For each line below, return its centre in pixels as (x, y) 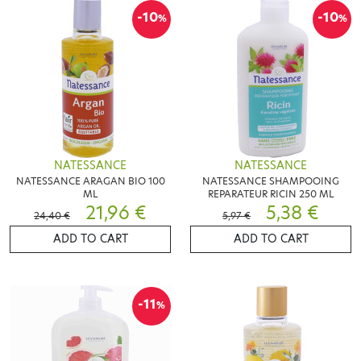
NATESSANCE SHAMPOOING (271, 181)
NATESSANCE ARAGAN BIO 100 (90, 181)
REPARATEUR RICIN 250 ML (271, 194)
